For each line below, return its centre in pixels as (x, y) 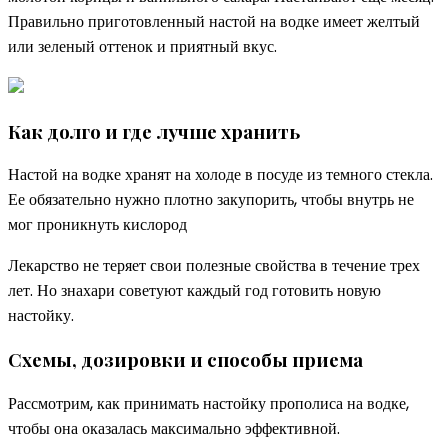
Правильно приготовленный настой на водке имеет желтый (214, 21)
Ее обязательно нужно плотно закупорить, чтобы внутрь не (211, 200)
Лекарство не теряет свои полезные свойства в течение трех (214, 266)
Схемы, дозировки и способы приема (185, 360)
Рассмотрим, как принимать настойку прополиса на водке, (208, 403)
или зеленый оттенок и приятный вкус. (142, 46)
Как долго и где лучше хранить (154, 131)
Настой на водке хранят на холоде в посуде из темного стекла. (220, 175)
